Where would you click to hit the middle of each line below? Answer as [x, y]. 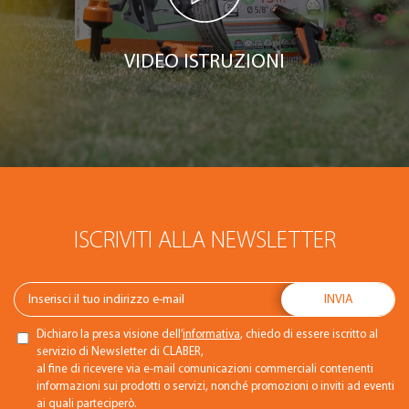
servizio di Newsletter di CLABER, [120, 351]
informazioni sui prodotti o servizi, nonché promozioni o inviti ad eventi [215, 386]
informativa [211, 334]
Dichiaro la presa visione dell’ [110, 334]
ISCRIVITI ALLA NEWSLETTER [204, 240]
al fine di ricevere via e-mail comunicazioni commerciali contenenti [205, 368]
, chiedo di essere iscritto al [309, 334]
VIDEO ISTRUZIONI [204, 61]
